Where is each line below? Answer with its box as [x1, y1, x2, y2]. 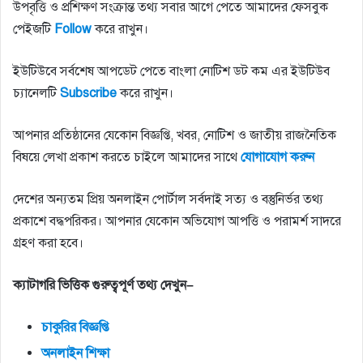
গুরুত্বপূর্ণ [92, 276, 134, 293]
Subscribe [60, 84, 117, 101]
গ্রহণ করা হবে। [13, 234, 83, 251]
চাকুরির [41, 318, 76, 335]
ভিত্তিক [58, 276, 89, 293]
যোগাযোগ [241, 148, 287, 165]
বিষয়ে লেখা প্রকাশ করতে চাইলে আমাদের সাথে [13, 148, 241, 165]
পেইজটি [13, 20, 54, 37]
